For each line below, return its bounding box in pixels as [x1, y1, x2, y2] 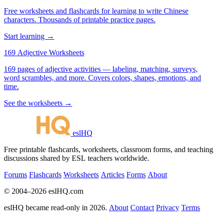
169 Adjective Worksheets [4, 48, 84, 57]
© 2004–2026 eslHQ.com [4, 186, 83, 195]
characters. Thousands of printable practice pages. [4, 15, 155, 24]
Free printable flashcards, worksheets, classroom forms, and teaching [4, 145, 213, 154]
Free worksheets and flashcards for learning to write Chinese [4, 6, 188, 15]
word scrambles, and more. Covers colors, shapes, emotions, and [4, 73, 201, 82]
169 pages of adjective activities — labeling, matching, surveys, [4, 64, 198, 73]
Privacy [156, 203, 179, 212]
